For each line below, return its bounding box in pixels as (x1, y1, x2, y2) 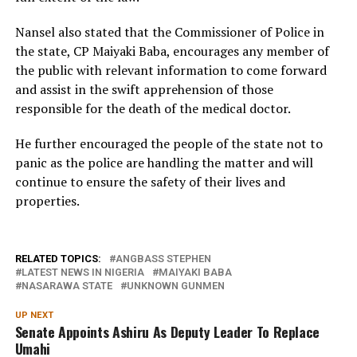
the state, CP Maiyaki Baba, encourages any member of (14, 42, 329, 60)
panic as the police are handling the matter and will (14, 154, 313, 171)
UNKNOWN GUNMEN (126, 280, 225, 292)
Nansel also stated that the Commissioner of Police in (14, 23, 324, 41)
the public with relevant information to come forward (14, 61, 327, 79)
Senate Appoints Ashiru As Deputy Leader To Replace (14, 321, 320, 342)
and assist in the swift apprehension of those (14, 80, 273, 98)
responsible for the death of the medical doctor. (14, 100, 291, 117)
